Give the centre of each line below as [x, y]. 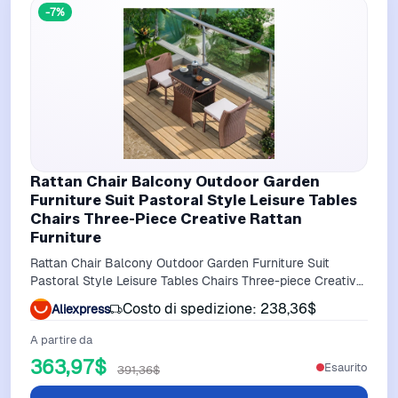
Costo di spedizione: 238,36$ [219, 309]
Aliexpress [81, 309]
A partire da [61, 340]
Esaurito [346, 367]
